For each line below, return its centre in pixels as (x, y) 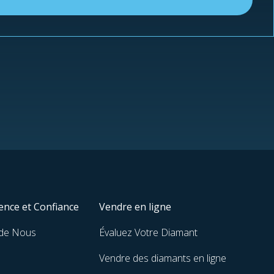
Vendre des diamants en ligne (162, 258)
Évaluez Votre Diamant (148, 233)
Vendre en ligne (135, 207)
